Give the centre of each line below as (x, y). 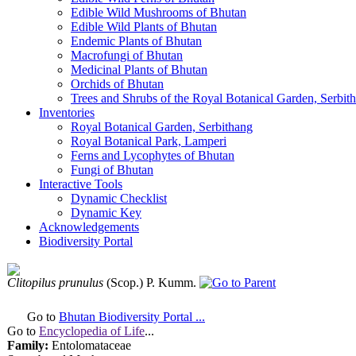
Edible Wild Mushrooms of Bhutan (159, 12)
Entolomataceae (90, 345)
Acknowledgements (89, 227)
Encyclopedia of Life (92, 331)
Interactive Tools (81, 184)
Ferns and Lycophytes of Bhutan (153, 155)
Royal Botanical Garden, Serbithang (162, 127)
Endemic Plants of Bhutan (136, 41)
